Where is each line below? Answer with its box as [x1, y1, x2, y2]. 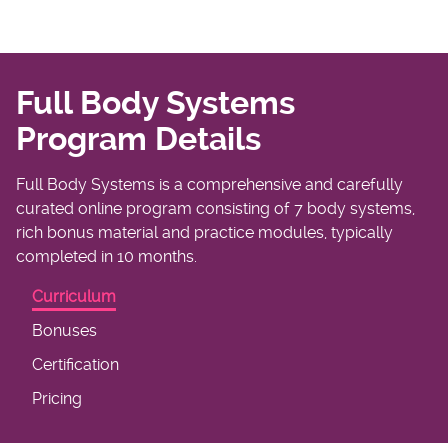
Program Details [16, 120, 261, 159]
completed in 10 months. [16, 247, 197, 267]
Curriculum [32, 287, 116, 307]
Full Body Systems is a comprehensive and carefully [16, 175, 403, 195]
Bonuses [32, 321, 97, 341]
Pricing [32, 389, 82, 409]
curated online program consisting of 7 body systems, [16, 199, 415, 219]
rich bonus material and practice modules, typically [16, 223, 393, 243]
